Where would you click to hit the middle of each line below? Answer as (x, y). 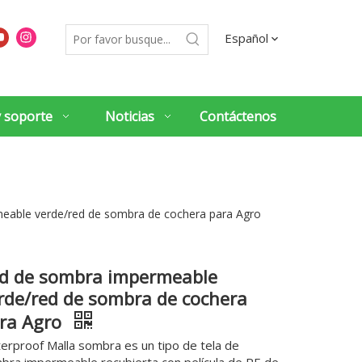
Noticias (130, 116)
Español (246, 38)
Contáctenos (238, 116)
